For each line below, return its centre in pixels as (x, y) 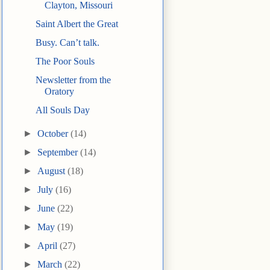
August (53, 171)
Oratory (59, 92)
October (54, 134)
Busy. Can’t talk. (67, 43)
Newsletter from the (73, 80)
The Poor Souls (65, 61)
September (59, 152)
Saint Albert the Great (77, 24)
